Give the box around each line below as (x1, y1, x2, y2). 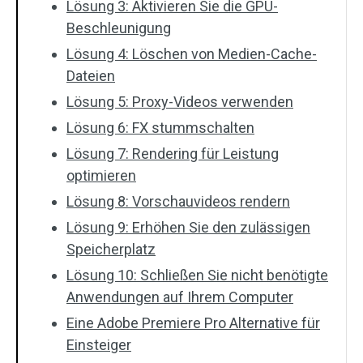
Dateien (66, 67, 115, 84)
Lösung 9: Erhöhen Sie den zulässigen (66, 219, 310, 236)
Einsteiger (66, 336, 131, 353)
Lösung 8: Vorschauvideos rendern (66, 193, 290, 210)
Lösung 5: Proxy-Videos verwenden (66, 93, 293, 110)
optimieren (66, 167, 136, 184)
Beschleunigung (66, 19, 171, 36)
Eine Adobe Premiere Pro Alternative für (66, 314, 320, 331)
